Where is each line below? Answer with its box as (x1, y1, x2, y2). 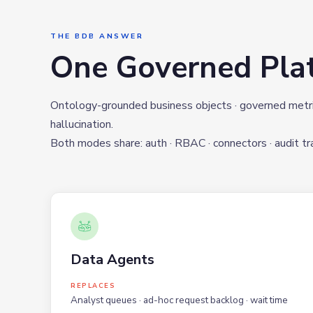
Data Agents (71, 249, 154, 269)
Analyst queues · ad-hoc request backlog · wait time (71, 293, 288, 307)
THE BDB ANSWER (50, 30, 143, 41)
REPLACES (71, 280, 115, 290)
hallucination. (50, 116, 113, 132)
